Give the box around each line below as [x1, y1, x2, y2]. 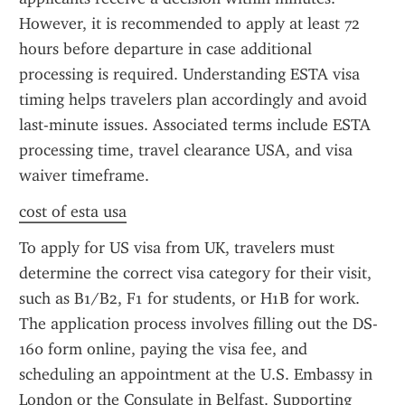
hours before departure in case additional [19, 39, 312, 59]
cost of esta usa [19, 202, 127, 221]
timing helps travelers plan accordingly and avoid [19, 89, 367, 109]
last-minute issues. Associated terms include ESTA [19, 115, 371, 135]
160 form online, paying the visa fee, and [19, 339, 307, 359]
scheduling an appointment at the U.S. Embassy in [19, 364, 372, 384]
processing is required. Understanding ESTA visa [19, 64, 360, 84]
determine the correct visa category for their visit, [19, 263, 372, 283]
